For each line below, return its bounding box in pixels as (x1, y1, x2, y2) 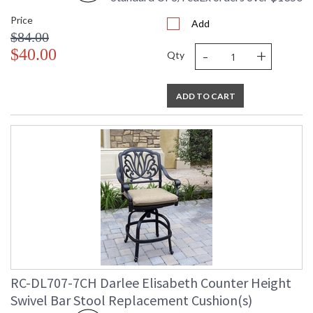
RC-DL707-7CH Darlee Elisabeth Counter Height (10, 274, 291, 292)
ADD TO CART (175, 91, 235, 102)
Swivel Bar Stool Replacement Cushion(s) (10, 291, 252, 310)
